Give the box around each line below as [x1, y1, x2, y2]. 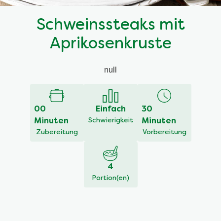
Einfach [95, 106, 126, 114]
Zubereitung [36, 129, 78, 136]
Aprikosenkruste [49, 37, 172, 52]
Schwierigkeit [88, 117, 133, 124]
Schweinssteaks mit [36, 18, 185, 34]
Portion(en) [92, 175, 129, 182]
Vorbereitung [142, 129, 186, 136]
